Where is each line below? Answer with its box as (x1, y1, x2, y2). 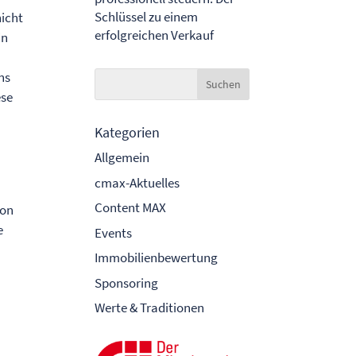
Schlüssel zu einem (95, 8, 199, 26)
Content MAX (95, 199, 167, 217)
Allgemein (95, 149, 150, 167)
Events (95, 223, 133, 242)
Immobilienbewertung (95, 249, 219, 267)
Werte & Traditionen (95, 299, 205, 317)
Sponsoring (95, 273, 159, 292)
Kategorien (95, 123, 161, 142)
